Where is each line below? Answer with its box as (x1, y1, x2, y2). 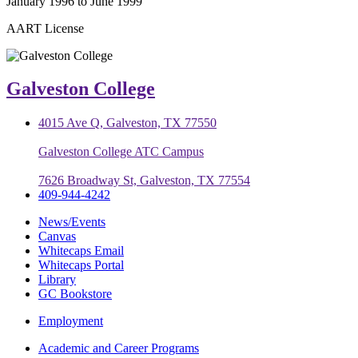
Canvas (38, 229, 76, 244)
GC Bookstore (38, 287, 112, 301)
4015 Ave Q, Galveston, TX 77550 (38, 116, 217, 130)
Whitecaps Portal (38, 258, 124, 272)
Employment (38, 314, 103, 328)
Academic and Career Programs (38, 341, 199, 356)
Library (38, 272, 76, 287)
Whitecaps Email (38, 244, 124, 258)
